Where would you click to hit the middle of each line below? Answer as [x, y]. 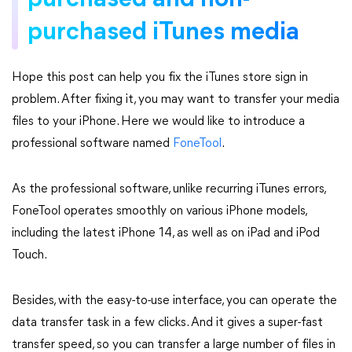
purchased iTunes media [163, 33]
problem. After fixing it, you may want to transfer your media [176, 100]
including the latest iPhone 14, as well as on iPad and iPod [166, 233]
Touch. [29, 255]
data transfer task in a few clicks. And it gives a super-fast [167, 323]
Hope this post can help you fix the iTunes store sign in [160, 78]
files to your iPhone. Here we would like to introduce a [158, 122]
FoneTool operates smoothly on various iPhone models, [159, 211]
